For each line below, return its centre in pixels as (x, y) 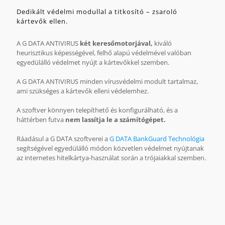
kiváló (163, 43)
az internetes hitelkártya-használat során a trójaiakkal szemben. (111, 158)
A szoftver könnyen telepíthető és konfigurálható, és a (97, 110)
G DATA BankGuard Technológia (157, 139)
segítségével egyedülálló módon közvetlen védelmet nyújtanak (110, 148)
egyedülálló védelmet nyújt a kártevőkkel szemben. (93, 62)
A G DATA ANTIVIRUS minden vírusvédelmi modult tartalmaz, (107, 81)
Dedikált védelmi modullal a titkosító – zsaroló (97, 12)
